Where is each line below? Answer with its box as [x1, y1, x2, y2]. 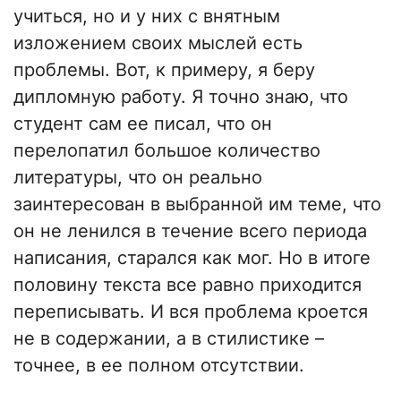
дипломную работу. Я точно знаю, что [13, 86, 348, 108]
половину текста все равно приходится [13, 274, 362, 296]
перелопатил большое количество [13, 140, 320, 162]
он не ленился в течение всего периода [13, 220, 367, 243]
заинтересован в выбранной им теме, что [13, 193, 381, 216]
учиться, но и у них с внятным [13, 5, 280, 28]
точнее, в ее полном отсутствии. [13, 354, 304, 377]
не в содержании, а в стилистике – [13, 328, 324, 350]
